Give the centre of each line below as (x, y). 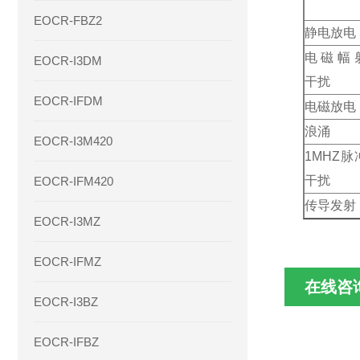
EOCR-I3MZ (67, 221)
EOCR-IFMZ (67, 262)
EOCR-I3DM (68, 61)
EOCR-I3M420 (73, 141)
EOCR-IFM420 (74, 181)
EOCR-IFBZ (66, 342)
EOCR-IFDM (68, 101)
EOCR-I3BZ (66, 302)
